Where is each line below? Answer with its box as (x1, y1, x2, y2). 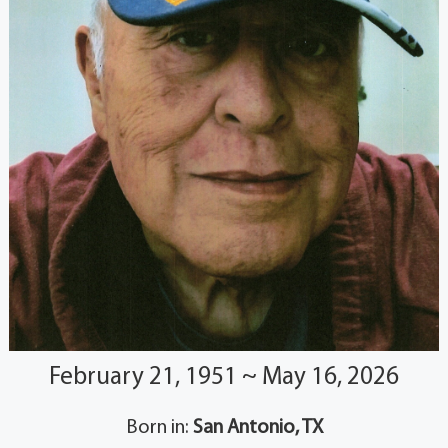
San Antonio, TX (192, 417, 323, 438)
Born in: (125, 417, 193, 438)
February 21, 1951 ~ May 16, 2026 (49, 364, 399, 390)
